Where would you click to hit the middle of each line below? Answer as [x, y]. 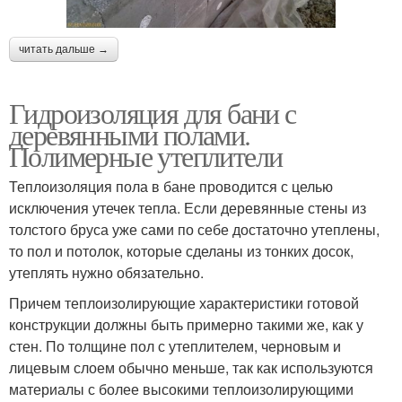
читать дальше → [64, 49]
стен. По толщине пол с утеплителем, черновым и [175, 345]
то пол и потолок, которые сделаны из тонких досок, [181, 250]
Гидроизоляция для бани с [153, 112]
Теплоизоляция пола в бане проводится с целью [171, 186]
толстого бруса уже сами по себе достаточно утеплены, [194, 229]
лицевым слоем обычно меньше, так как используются [191, 367]
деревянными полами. [130, 134]
